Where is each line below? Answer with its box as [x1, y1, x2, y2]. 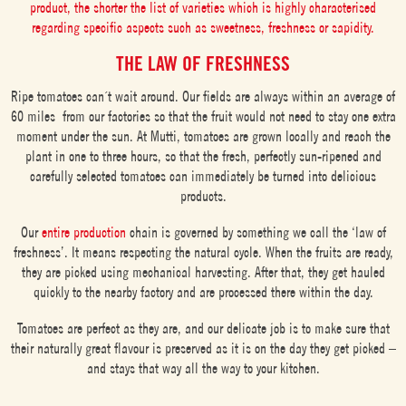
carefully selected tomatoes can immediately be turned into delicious [30, 167, 376, 184]
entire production [41, 223, 126, 240]
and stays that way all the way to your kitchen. [86, 359, 320, 376]
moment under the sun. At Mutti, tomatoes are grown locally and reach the [15, 127, 391, 144]
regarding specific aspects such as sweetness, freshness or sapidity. [32, 19, 374, 35]
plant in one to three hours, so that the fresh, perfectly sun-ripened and [24, 147, 382, 164]
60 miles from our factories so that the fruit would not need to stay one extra [10, 107, 396, 124]
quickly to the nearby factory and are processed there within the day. [33, 283, 373, 300]
